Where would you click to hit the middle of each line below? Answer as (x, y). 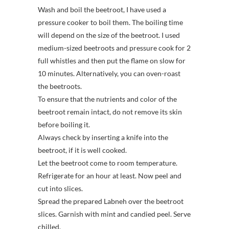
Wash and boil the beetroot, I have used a (102, 9)
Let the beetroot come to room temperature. (108, 163)
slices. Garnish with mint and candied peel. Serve (114, 214)
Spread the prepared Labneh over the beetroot (111, 201)
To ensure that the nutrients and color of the (107, 99)
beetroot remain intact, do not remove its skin (110, 111)
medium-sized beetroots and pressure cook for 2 (114, 48)
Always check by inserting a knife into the (103, 137)
